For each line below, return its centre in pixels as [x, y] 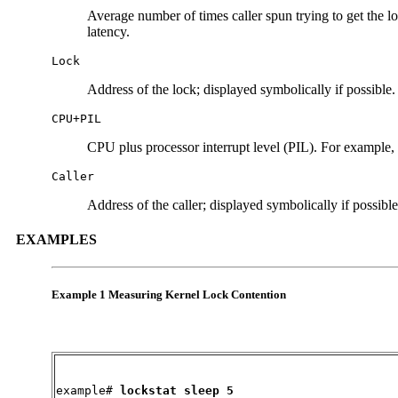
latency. [108, 31]
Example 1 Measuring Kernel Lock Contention [169, 295]
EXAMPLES [56, 239]
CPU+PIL [76, 118]
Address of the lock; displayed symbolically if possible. [241, 89]
